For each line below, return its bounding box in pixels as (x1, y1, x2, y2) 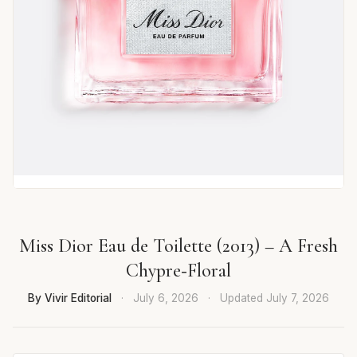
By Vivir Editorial (28, 292, 112, 305)
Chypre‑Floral (126, 259, 231, 283)
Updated (220, 292, 266, 305)
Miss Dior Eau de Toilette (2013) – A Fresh (19, 234, 338, 258)
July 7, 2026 (266, 292, 329, 305)
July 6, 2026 (133, 292, 198, 305)
